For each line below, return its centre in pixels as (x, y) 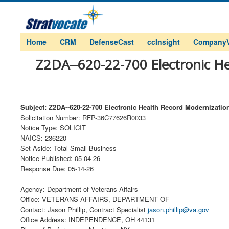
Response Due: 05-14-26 (57, 168)
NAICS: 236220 (43, 138)
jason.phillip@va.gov (178, 209)
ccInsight (164, 42)
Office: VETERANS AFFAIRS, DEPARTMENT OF (95, 199)
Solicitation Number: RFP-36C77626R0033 (83, 117)
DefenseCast (112, 42)
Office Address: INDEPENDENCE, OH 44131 (88, 220)
